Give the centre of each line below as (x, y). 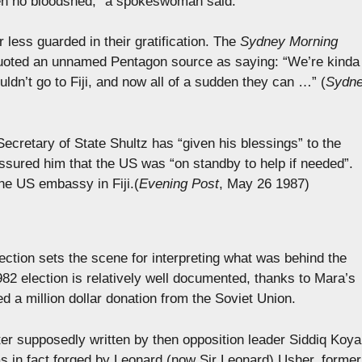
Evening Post (179, 183)
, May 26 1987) (264, 183)
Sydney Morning (289, 42)
